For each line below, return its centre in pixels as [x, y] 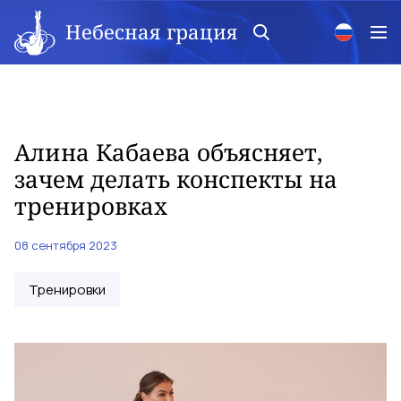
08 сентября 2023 [66, 245]
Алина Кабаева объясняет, [169, 152]
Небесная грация [152, 31]
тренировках [91, 206]
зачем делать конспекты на [176, 179]
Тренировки [67, 290]
